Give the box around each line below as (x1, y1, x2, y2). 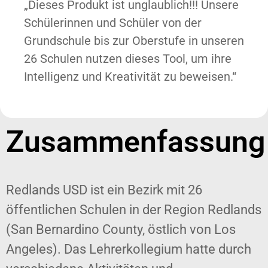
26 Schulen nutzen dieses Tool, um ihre (24, 51, 232, 66)
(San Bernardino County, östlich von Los (6, 222, 236, 237)
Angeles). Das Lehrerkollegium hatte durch (6, 242, 251, 257)
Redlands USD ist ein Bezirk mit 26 (6, 182, 202, 198)
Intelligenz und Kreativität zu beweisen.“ (24, 69, 236, 84)
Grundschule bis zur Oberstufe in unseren (24, 33, 244, 48)
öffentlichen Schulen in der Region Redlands (6, 202, 261, 218)
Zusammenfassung (6, 124, 265, 160)
